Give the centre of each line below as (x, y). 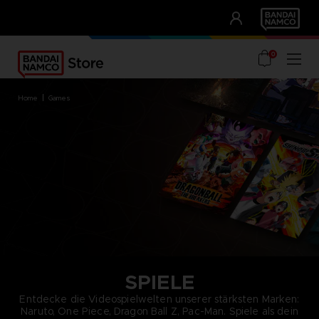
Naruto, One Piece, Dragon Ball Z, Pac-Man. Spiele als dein (159, 311)
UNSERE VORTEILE (78, 44)
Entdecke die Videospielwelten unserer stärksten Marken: (159, 299)
